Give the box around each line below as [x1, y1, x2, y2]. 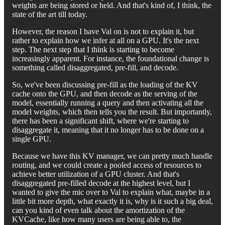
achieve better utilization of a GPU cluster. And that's [12, 169, 179, 178]
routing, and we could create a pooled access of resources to [12, 160, 201, 169]
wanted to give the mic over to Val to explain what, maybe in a [12, 187, 210, 196]
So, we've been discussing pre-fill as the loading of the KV [12, 80, 198, 89]
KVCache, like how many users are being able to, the [12, 214, 181, 223]
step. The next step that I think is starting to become [12, 45, 174, 54]
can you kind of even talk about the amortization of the [12, 205, 185, 214]
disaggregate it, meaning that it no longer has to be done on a [12, 125, 204, 134]
